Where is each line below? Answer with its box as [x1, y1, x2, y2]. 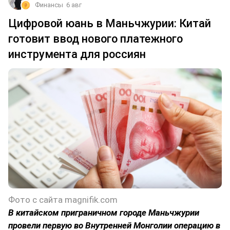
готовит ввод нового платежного [8, 32, 183, 46]
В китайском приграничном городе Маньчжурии [8, 207, 199, 218]
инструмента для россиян [8, 48, 146, 61]
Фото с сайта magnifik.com [8, 195, 118, 205]
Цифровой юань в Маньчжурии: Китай [8, 17, 211, 30]
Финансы [35, 1, 63, 9]
